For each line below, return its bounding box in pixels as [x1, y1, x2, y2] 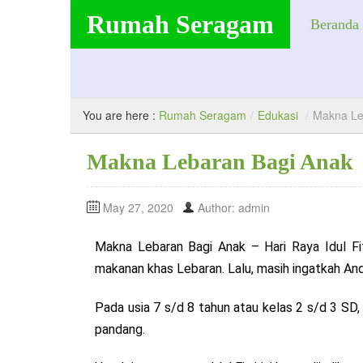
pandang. [95, 321, 148, 337]
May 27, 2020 [103, 199, 173, 216]
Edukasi [258, 107, 298, 123]
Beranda [310, 16, 359, 32]
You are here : [83, 107, 159, 123]
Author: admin [198, 199, 270, 216]
